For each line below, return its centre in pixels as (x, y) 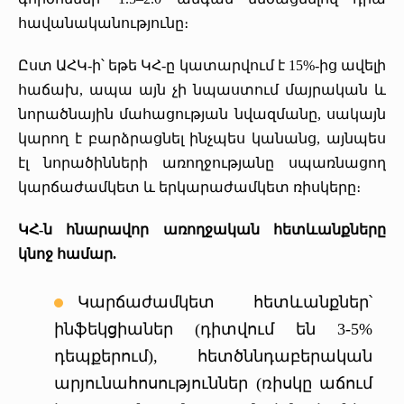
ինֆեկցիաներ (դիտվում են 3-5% (213, 329)
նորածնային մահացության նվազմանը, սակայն (202, 114)
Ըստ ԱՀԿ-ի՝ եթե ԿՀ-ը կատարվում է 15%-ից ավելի (202, 65)
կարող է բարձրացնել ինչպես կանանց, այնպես (202, 138)
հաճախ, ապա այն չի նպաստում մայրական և (202, 89)
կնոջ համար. (67, 253)
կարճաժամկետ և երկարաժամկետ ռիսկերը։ (189, 187)
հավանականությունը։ (103, 23)
